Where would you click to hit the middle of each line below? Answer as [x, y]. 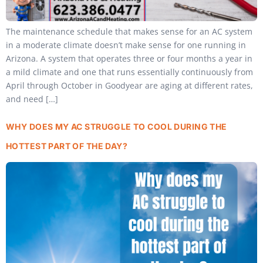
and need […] [32, 99]
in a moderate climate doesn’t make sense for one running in [126, 45]
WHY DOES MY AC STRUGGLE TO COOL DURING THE [117, 126]
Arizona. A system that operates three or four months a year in [129, 58]
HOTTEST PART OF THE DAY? [67, 146]
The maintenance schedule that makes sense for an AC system [129, 31]
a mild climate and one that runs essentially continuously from [129, 72]
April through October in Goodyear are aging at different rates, [129, 85]
